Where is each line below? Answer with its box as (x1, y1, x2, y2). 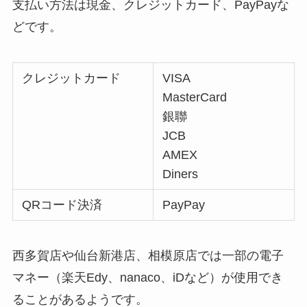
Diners (162, 167, 199, 181)
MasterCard (162, 90, 228, 104)
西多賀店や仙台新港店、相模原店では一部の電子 (12, 249, 284, 263)
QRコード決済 (22, 197, 103, 212)
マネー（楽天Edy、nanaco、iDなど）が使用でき (12, 271, 283, 285)
